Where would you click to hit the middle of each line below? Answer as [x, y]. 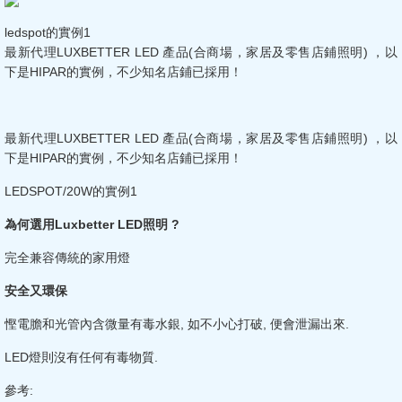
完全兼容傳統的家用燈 [67, 258]
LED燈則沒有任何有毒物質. [81, 357]
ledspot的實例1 [48, 32]
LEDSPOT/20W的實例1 [71, 191]
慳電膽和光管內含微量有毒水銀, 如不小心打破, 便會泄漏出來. [177, 324]
